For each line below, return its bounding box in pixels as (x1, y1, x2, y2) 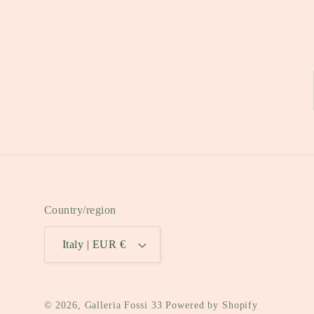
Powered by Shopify (165, 300, 258, 310)
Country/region (43, 203, 116, 217)
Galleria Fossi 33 (84, 300, 163, 310)
